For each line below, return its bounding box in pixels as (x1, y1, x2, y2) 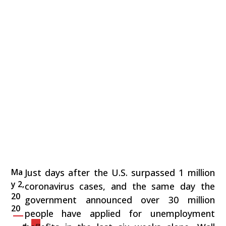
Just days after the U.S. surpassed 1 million (24, 166, 215, 179)
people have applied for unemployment (24, 207, 215, 220)
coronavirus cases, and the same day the (24, 180, 215, 193)
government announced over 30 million (24, 194, 215, 206)
